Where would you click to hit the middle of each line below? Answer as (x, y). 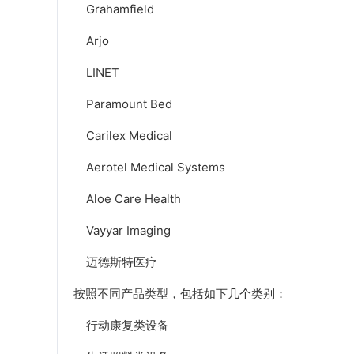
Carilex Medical (123, 136)
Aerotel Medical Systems (149, 168)
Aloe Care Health (127, 199)
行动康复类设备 (121, 326)
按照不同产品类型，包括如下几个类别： (180, 294)
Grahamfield (114, 9)
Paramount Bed (123, 104)
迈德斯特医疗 (115, 262)
